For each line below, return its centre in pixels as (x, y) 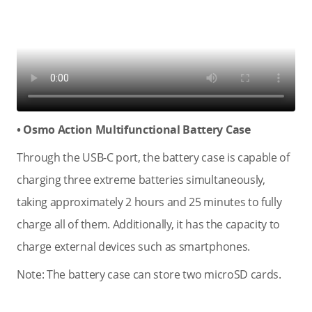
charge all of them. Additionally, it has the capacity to (149, 224)
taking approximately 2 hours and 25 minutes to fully (149, 202)
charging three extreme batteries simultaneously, (141, 180)
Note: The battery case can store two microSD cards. (149, 274)
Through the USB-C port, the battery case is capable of (153, 157)
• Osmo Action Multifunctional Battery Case (134, 130)
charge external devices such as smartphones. (133, 247)
